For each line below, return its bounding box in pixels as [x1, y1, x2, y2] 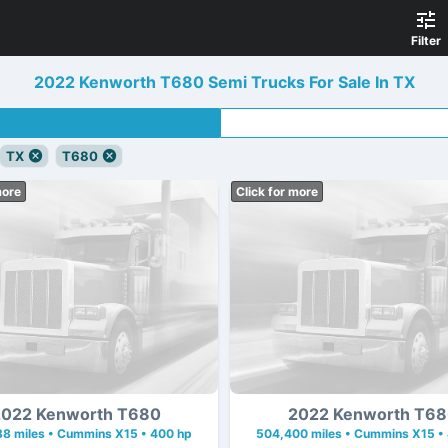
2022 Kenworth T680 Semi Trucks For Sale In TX [33, 72, 415, 92]
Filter [411, 33, 441, 48]
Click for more [236, 184, 318, 199]
